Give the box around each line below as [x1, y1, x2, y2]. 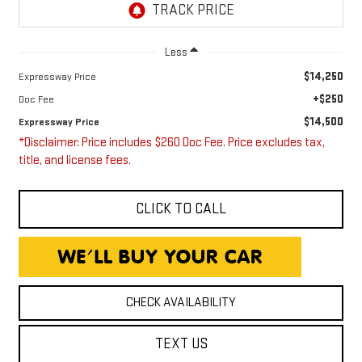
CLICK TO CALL [136, 200, 226, 218]
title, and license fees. [18, 153, 131, 169]
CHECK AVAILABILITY [126, 295, 236, 311]
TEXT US [154, 335, 208, 353]
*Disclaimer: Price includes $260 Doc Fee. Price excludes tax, [18, 135, 325, 151]
